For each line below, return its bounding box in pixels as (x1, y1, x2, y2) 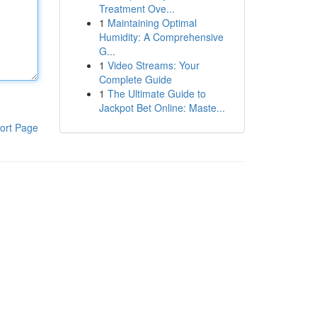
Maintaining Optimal (107, 16, 197, 30)
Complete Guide (98, 72, 172, 86)
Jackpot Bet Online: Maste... (98, 100, 225, 115)
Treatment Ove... (98, 1, 175, 16)
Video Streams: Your (107, 58, 200, 72)
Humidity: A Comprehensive (98, 30, 224, 44)
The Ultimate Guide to (107, 86, 206, 100)
